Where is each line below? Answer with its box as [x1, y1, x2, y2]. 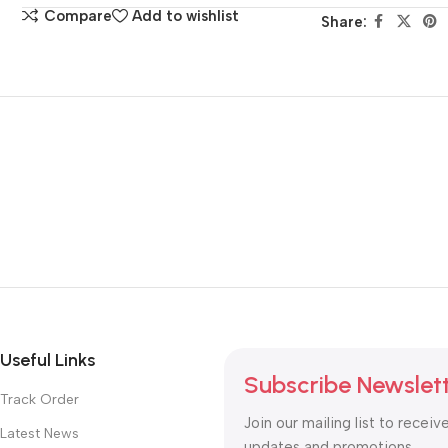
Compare [43, 7, 112, 25]
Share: [320, 12, 367, 31]
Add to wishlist [132, 7, 240, 25]
